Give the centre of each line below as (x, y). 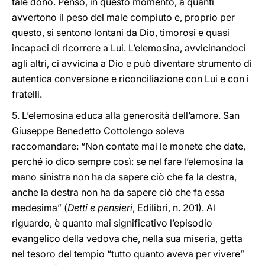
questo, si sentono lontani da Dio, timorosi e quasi (121, 33)
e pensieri (111, 208)
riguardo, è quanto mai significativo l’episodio (112, 223)
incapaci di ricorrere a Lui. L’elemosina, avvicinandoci (129, 48)
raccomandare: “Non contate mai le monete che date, (129, 146)
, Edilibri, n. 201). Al (174, 208)
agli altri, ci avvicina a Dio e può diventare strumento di (132, 63)
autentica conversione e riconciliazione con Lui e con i (130, 79)
